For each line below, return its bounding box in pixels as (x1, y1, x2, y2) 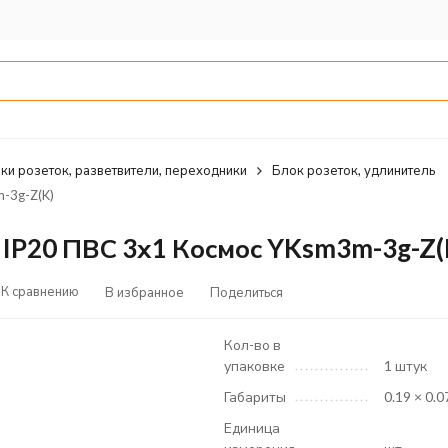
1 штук (384, 357, 428, 374)
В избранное (104, 283, 184, 300)
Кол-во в (224, 336, 281, 353)
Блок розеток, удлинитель (271, 162, 435, 178)
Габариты (224, 388, 286, 405)
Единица (224, 419, 280, 436)
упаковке (224, 357, 285, 374)
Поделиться (209, 283, 283, 300)
